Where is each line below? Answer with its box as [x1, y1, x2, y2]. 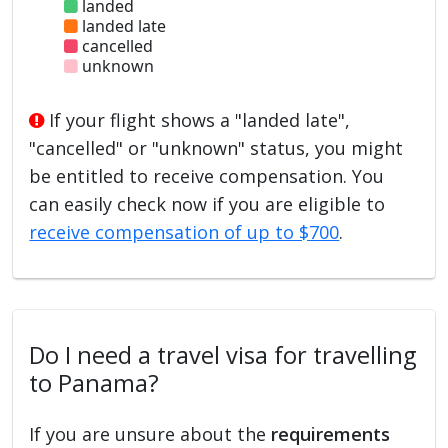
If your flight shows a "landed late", [44, 107, 351, 132]
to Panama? [29, 366, 160, 399]
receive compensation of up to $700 [29, 219, 340, 244]
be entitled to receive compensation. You [29, 163, 385, 188]
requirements [271, 421, 391, 446]
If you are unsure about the [29, 421, 272, 446]
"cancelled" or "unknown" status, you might [29, 135, 404, 160]
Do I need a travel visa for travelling [29, 338, 417, 371]
